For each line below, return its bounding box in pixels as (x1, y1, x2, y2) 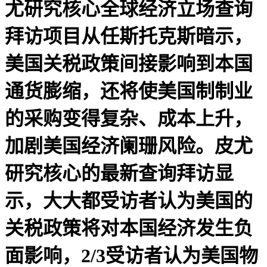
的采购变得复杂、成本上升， (5, 107, 253, 129)
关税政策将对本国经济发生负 (5, 217, 253, 239)
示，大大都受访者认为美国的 (5, 190, 253, 212)
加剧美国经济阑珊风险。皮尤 (5, 135, 253, 157)
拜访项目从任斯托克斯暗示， (5, 25, 253, 47)
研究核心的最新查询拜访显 (5, 162, 234, 184)
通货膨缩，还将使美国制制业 (5, 80, 253, 102)
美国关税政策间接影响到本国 (5, 52, 253, 74)
